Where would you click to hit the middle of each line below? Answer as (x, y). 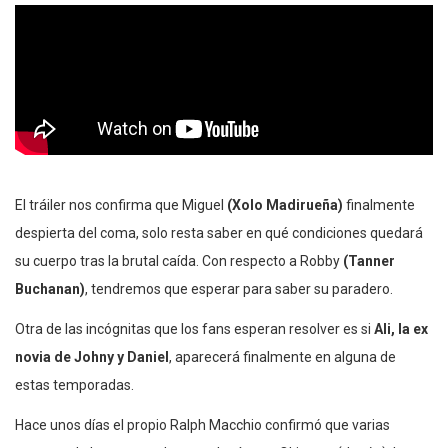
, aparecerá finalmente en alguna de (282, 357)
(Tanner (369, 261)
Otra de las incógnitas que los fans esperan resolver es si (194, 329)
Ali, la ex (401, 329)
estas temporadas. (74, 385)
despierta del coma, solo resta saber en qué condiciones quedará (219, 233)
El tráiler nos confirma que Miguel (119, 205)
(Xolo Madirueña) (283, 205)
